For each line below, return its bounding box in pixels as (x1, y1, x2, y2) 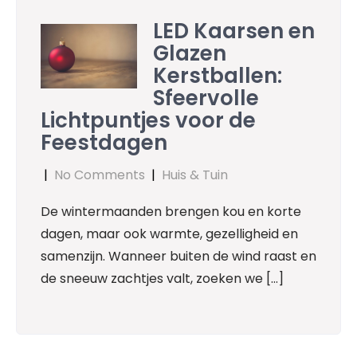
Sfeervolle (153, 83, 260, 112)
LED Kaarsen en (153, 16, 316, 45)
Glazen (153, 38, 227, 68)
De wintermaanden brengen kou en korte (41, 202, 301, 221)
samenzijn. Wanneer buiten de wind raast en (41, 246, 316, 265)
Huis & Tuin (162, 165, 228, 184)
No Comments (54, 165, 145, 184)
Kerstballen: (153, 61, 283, 90)
